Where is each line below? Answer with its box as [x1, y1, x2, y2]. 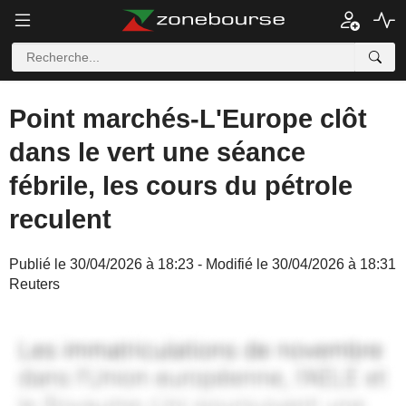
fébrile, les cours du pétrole [9, 171, 353, 200]
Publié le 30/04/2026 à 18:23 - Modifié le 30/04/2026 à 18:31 [9, 256, 396, 272]
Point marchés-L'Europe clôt [9, 104, 367, 133]
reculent [9, 205, 111, 234]
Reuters [9, 276, 60, 292]
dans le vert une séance [9, 138, 305, 167]
